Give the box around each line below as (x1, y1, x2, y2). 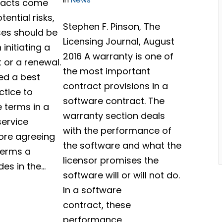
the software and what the (63, 139, 182, 152)
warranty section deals (63, 110, 166, 122)
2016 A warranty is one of (63, 50, 174, 62)
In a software (63, 184, 122, 196)
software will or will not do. (63, 169, 180, 181)
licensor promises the (63, 154, 159, 166)
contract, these (63, 199, 131, 211)
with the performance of (63, 124, 172, 137)
